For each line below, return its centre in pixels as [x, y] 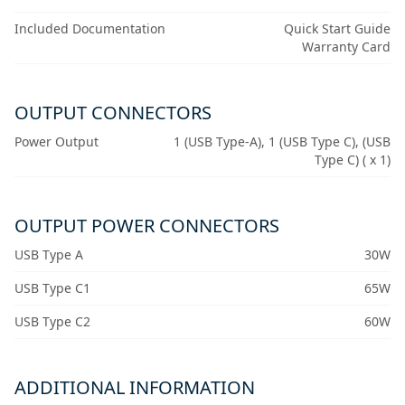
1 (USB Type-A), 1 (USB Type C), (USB [282, 142]
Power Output [57, 142]
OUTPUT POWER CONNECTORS [147, 226]
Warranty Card [346, 47]
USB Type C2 [52, 322]
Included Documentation [90, 29]
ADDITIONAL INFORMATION [135, 388]
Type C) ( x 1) [352, 160]
